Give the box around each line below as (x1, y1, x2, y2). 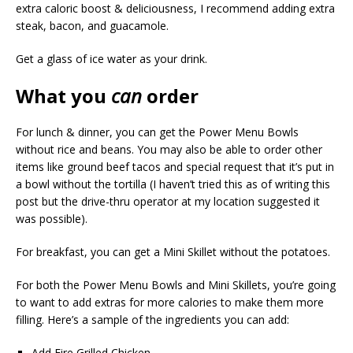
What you (16, 83, 111, 109)
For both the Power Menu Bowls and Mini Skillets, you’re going (16, 277, 336, 292)
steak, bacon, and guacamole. (16, 18, 169, 33)
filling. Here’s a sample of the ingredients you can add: (16, 312, 289, 327)
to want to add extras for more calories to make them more (16, 295, 324, 310)
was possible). (16, 211, 87, 226)
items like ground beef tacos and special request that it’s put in (16, 159, 334, 174)
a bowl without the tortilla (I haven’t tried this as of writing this (16, 176, 330, 191)
